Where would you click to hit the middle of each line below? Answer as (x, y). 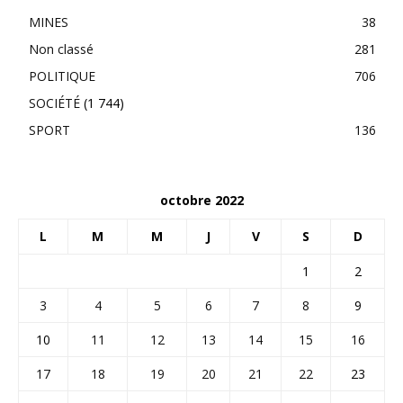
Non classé (61, 49)
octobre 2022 (201, 200)
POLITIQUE (62, 76)
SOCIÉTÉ (54, 103)
